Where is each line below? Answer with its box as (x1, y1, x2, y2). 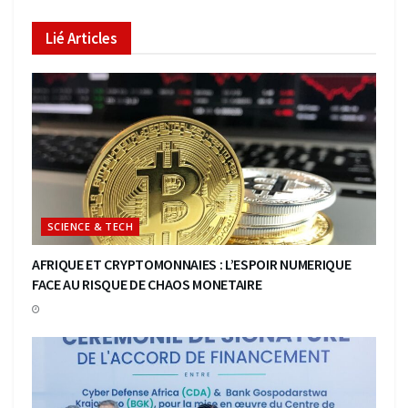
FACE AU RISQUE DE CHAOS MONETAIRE (32, 274, 262, 293)
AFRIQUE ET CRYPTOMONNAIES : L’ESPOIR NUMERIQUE (32, 254, 352, 273)
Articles (65, 27, 117, 48)
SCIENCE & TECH (47, 219, 134, 233)
